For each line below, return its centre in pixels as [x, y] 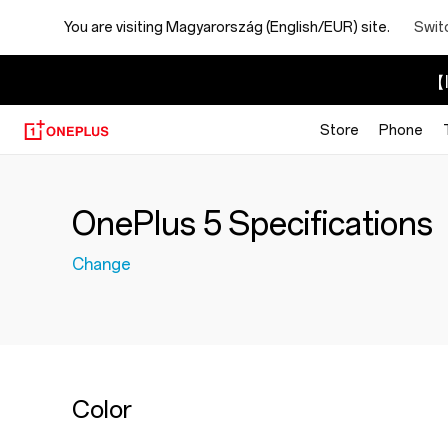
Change [101, 264]
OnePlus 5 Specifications [252, 224]
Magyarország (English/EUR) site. [278, 27]
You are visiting [115, 27]
